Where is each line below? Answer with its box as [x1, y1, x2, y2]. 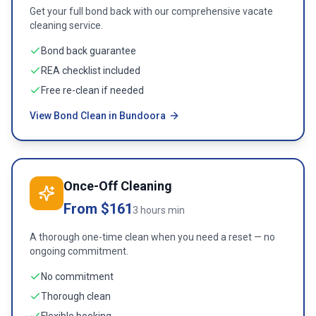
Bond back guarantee [41, 45, 136, 56]
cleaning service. [30, 20, 103, 31]
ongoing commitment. [30, 245, 128, 257]
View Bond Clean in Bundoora [30, 110, 166, 121]
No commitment [41, 271, 114, 282]
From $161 [63, 200, 133, 217]
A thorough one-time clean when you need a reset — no [30, 231, 275, 243]
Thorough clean [41, 291, 111, 302]
